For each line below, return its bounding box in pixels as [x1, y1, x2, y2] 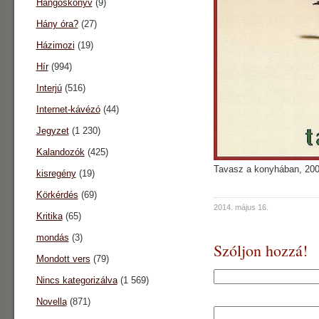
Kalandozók [36, 147, 85, 157]
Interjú [36, 83, 62, 93]
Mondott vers [36, 253, 90, 264]
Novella [36, 296, 67, 307]
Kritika [36, 211, 63, 221]
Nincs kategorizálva [36, 275, 117, 286]
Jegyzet [36, 125, 69, 136]
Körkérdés [36, 189, 78, 200]
